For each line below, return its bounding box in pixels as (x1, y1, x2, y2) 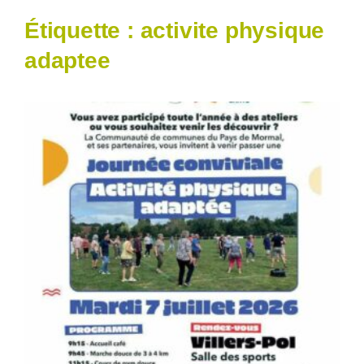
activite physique (140, 18, 325, 44)
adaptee (24, 48, 110, 74)
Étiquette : (24, 18, 141, 44)
